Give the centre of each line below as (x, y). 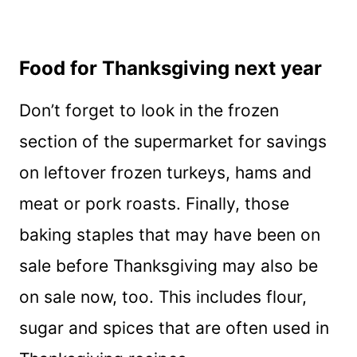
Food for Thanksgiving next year (171, 68)
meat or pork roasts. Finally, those (154, 203)
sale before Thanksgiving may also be (169, 265)
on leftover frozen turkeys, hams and (165, 172)
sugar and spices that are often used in (174, 328)
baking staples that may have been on (170, 234)
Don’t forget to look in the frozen (149, 110)
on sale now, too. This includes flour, (163, 296)
